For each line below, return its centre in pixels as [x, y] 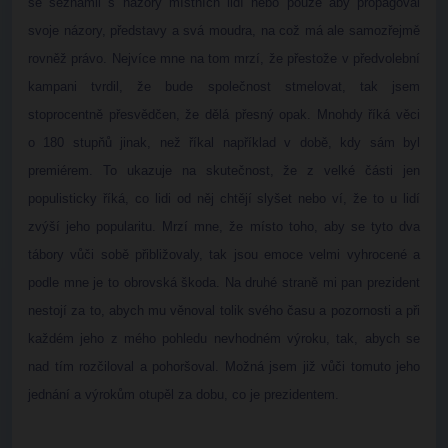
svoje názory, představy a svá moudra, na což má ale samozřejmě [224, 30]
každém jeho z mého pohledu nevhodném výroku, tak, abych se [224, 338]
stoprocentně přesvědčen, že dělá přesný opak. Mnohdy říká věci [224, 114]
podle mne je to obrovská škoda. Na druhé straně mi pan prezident [224, 282]
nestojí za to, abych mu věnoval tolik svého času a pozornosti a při [224, 310]
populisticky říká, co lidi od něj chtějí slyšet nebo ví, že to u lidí [224, 198]
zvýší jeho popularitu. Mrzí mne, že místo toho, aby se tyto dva [224, 226]
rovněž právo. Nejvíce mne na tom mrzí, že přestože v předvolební [224, 58]
